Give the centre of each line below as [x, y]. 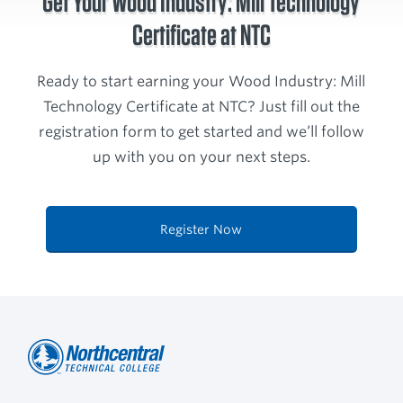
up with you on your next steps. [201, 157]
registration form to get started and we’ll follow [201, 132]
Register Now [201, 230]
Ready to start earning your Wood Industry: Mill [201, 82]
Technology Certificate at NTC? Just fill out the [201, 107]
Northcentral [73, 387]
